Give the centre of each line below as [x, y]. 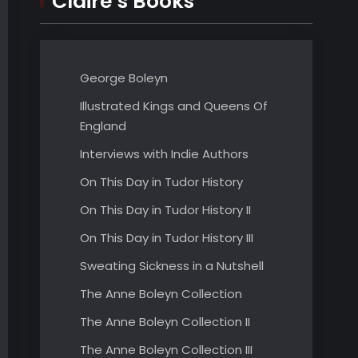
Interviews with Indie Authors [164, 154]
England [103, 126]
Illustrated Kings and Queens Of [174, 106]
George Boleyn [124, 78]
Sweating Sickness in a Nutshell [172, 266]
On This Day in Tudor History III [167, 238]
